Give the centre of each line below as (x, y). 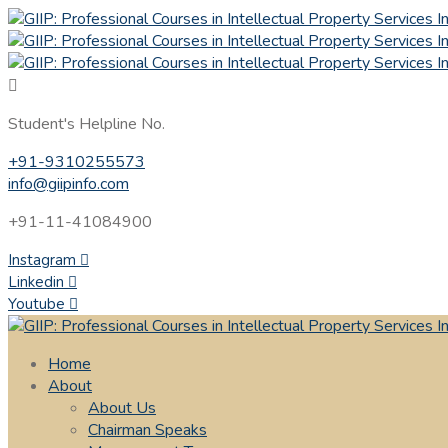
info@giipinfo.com (68, 184)
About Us (122, 408)
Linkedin (36, 282)
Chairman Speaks (147, 430)
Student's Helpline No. (86, 124)
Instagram (42, 260)
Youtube (36, 304)
